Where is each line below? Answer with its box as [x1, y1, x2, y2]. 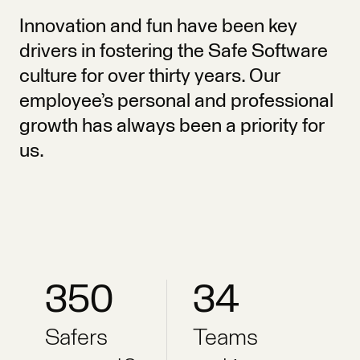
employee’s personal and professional [19, 91, 333, 111]
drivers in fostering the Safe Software [19, 41, 328, 61]
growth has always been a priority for [19, 116, 325, 136]
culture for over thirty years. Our [19, 66, 280, 86]
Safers [45, 326, 108, 350]
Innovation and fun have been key [19, 16, 297, 36]
